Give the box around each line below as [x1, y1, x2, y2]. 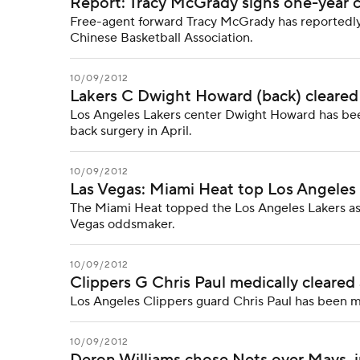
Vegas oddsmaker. [70, 216, 175, 232]
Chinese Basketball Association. [70, 30, 253, 46]
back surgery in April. [70, 123, 192, 139]
